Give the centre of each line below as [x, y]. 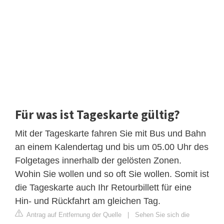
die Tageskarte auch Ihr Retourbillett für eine [103, 187]
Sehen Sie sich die [162, 214]
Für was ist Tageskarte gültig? [97, 114]
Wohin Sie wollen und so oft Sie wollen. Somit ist [112, 174]
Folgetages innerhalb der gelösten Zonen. [98, 160]
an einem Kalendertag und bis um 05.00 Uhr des [112, 147]
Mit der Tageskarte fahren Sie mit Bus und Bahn [110, 133]
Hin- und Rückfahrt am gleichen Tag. [88, 201]
